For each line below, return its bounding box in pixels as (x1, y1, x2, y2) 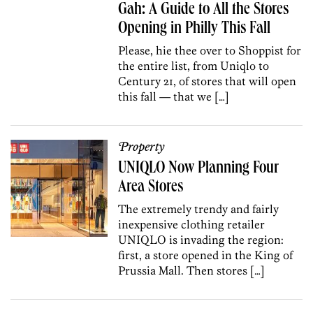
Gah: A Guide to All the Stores (118, 1, 289, 19)
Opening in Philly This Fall (118, 20, 271, 38)
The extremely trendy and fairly (118, 201, 279, 216)
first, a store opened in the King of (118, 247, 293, 262)
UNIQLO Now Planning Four (118, 160, 279, 177)
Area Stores (118, 179, 184, 196)
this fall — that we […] (118, 89, 230, 103)
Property (118, 139, 165, 155)
